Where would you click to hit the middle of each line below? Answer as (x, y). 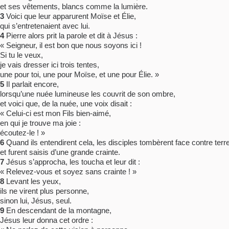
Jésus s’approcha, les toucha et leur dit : (72, 162)
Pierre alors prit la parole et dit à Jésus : (71, 36)
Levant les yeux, (32, 181)
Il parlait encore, (31, 84)
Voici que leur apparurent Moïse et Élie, (70, 16)
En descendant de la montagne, (58, 211)
